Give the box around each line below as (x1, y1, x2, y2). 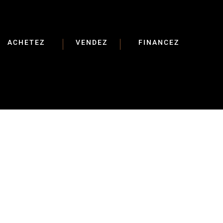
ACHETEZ (7, 38, 45, 46)
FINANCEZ (138, 38, 180, 46)
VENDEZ (76, 38, 108, 46)
